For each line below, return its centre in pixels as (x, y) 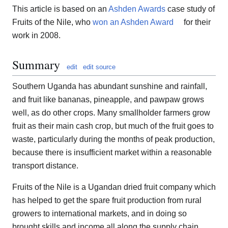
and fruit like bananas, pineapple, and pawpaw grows (108, 100)
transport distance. (45, 166)
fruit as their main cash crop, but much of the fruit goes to (113, 126)
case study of (190, 9)
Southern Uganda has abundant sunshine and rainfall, (110, 87)
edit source (99, 67)
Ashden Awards (137, 9)
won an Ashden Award (133, 22)
